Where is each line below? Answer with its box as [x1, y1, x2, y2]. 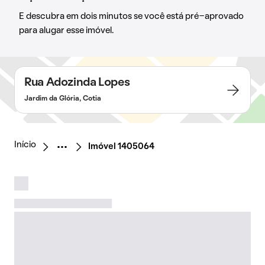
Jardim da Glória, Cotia [24, 96, 101, 102]
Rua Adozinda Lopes [24, 77, 130, 88]
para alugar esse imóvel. [19, 27, 114, 35]
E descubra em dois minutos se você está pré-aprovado [19, 12, 244, 21]
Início [14, 141, 36, 149]
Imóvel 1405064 [88, 143, 154, 151]
